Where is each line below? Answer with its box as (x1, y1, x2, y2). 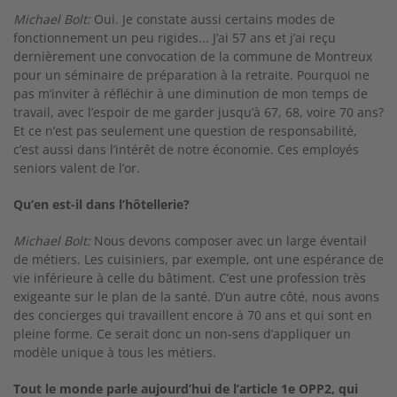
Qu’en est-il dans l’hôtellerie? (13, 196, 190, 213)
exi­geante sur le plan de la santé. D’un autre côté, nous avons (13, 288, 379, 305)
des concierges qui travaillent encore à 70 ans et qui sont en (13, 307, 372, 323)
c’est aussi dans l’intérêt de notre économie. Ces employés (13, 141, 359, 158)
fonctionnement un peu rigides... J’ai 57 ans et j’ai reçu (13, 29, 336, 46)
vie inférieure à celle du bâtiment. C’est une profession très (13, 269, 366, 286)
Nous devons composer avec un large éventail (90, 232, 367, 249)
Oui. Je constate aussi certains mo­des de (90, 11, 335, 27)
